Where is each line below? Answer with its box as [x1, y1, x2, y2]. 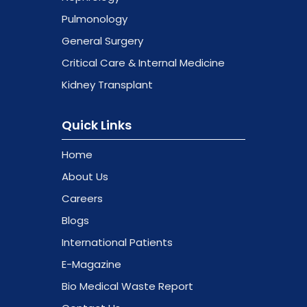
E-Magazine [61, 257, 121, 272]
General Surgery [61, 34, 143, 49]
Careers [61, 191, 103, 206]
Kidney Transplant [61, 77, 153, 93]
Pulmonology [61, 12, 127, 27]
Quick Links [61, 116, 132, 134]
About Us [61, 169, 108, 184]
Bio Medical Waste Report [61, 279, 193, 294]
